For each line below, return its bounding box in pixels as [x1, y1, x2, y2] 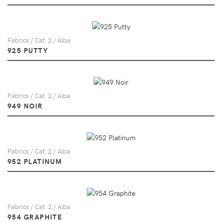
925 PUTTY [7, 45, 48, 55]
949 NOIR [7, 100, 43, 111]
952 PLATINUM [7, 156, 62, 166]
